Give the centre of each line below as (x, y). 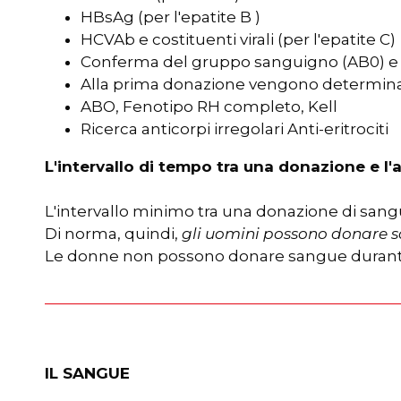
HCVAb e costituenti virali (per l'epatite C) (238, 39)
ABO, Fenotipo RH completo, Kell (209, 107)
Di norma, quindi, (113, 234)
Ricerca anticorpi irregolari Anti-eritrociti (235, 129)
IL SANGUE (87, 373)
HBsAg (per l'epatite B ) (171, 17)
